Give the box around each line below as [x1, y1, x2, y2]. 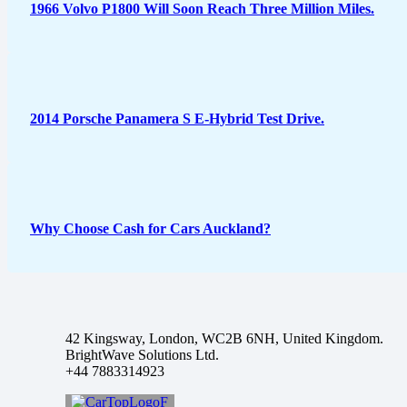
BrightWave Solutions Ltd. [65, 346, 219, 362]
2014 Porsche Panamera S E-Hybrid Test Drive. [30, 110, 324, 126]
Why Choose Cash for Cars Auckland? [30, 220, 271, 236]
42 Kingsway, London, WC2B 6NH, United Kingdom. [65, 330, 383, 346]
